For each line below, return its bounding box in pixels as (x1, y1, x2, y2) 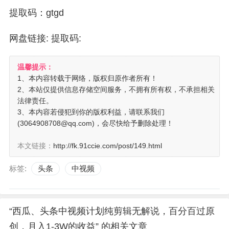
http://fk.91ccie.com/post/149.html (53, 142, 162, 150)
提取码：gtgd (9, 8, 64, 18)
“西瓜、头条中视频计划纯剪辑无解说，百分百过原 (9, 206, 215, 217)
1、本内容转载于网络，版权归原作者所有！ (17, 74, 157, 83)
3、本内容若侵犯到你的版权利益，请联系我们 (17, 108, 165, 117)
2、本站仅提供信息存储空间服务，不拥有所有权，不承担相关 (17, 85, 215, 94)
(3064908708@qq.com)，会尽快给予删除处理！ (17, 119, 173, 128)
